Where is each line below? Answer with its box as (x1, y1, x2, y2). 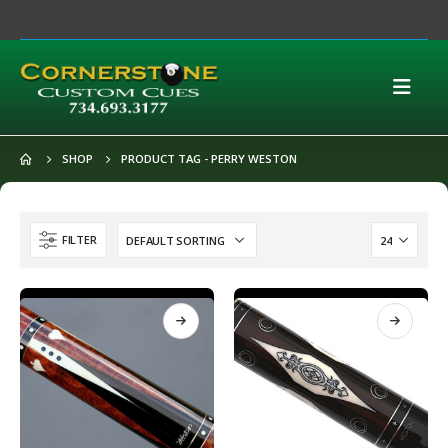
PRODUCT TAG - (121, 151, 211, 166)
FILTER (62, 232, 97, 247)
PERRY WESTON (211, 151, 297, 166)
